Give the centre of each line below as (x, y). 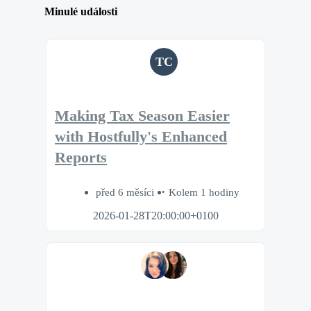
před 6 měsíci (126, 192)
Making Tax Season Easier (142, 116)
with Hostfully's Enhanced (141, 136)
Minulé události (81, 11)
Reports (81, 157)
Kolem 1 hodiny (204, 192)
